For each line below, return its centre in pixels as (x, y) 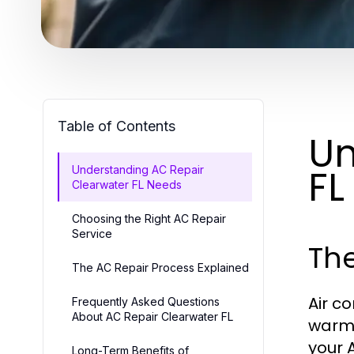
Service (92, 233)
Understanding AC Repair (138, 169)
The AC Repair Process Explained (160, 267)
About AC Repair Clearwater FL (153, 316)
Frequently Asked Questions (146, 301)
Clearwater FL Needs (127, 184)
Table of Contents (117, 126)
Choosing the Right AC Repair (149, 218)
